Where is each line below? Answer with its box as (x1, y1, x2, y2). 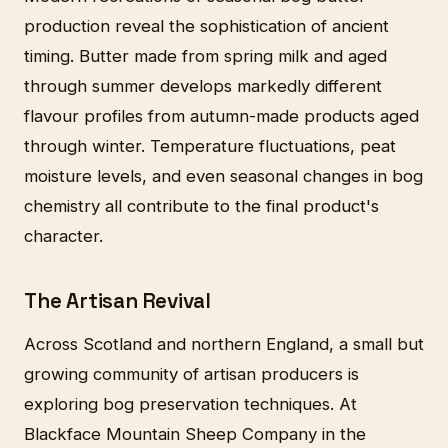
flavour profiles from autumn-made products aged (24, 105, 419, 126)
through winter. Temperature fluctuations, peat (24, 135, 396, 156)
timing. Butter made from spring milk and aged (24, 45, 387, 66)
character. (24, 225, 103, 246)
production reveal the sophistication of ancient (24, 15, 389, 36)
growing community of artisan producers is (24, 364, 359, 385)
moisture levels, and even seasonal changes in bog (24, 165, 423, 186)
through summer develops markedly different (24, 75, 382, 96)
